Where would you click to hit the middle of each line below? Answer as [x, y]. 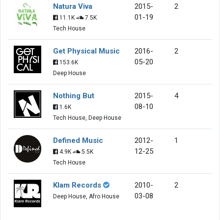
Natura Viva [73, 6]
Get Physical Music [86, 51]
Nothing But [74, 96]
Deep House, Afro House [86, 196]
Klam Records [77, 185]
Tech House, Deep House [87, 118]
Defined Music [78, 140]
